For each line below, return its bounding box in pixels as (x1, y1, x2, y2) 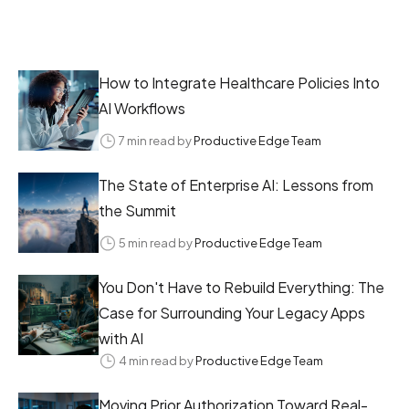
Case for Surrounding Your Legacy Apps (99, 303, 365, 322)
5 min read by (119, 236, 193, 250)
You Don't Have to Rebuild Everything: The (99, 278, 384, 297)
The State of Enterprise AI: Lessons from (99, 175, 373, 194)
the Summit (99, 201, 176, 220)
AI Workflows (99, 99, 185, 118)
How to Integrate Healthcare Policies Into (99, 73, 380, 92)
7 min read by (119, 133, 192, 148)
